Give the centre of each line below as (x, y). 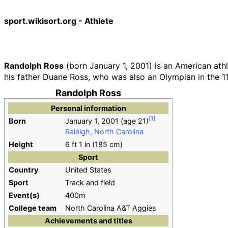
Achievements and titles (88, 221)
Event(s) (24, 195)
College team (33, 208)
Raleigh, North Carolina (104, 132)
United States (88, 170)
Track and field (90, 182)
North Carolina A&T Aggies (111, 208)
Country (23, 170)
